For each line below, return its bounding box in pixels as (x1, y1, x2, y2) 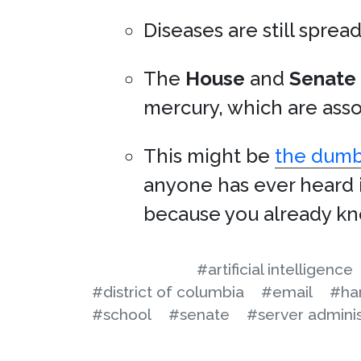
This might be (143, 144, 275, 168)
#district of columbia (92, 283, 244, 301)
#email (261, 283, 313, 301)
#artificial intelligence (197, 260, 353, 278)
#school (92, 305, 151, 323)
